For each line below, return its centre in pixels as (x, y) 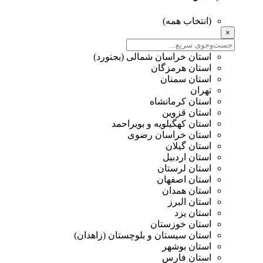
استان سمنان (186, 79)
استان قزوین (187, 113)
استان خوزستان (181, 224)
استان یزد (193, 213)
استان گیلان (188, 146)
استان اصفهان (184, 180)
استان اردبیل (187, 157)
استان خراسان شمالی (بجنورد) (152, 57)
